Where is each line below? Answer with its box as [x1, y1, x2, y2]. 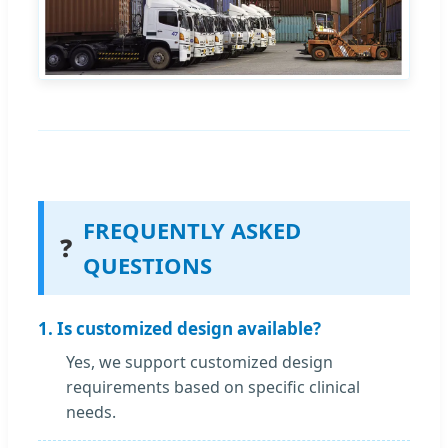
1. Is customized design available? [38, 317, 321, 341]
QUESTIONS [83, 250, 212, 281]
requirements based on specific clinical [66, 376, 360, 399]
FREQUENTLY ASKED [83, 215, 301, 246]
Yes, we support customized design [66, 351, 333, 374]
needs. [66, 401, 116, 424]
